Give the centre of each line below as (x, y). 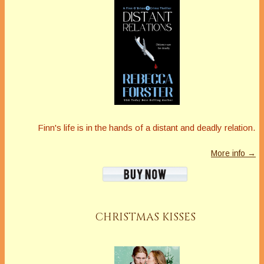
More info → (233, 153)
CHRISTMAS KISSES (145, 217)
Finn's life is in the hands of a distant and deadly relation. (146, 127)
